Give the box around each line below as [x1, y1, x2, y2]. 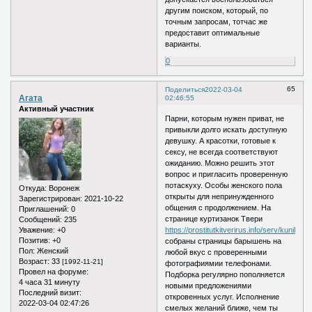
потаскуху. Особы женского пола [165, 180, 283, 189]
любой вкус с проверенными [165, 247, 267, 256]
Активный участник [19, 104, 94, 114]
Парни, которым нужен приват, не [165, 114, 285, 123]
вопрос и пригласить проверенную [165, 169, 288, 178]
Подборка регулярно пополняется [165, 270, 286, 279]
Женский [35, 246, 68, 255]
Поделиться [165, 86, 205, 94]
